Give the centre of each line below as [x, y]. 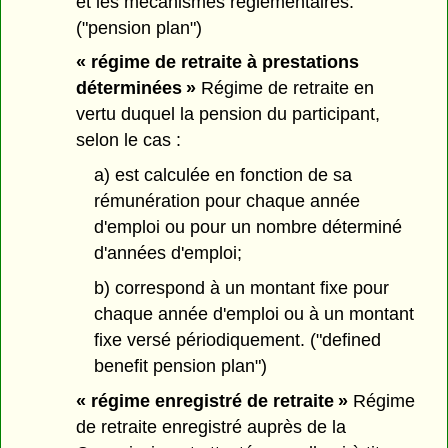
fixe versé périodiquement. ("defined [237, 340]
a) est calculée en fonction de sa [222, 175]
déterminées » [136, 88]
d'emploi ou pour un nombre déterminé [247, 227]
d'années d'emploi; [167, 253]
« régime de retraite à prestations [218, 62]
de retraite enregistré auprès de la [211, 426]
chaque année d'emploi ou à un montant [253, 314]
